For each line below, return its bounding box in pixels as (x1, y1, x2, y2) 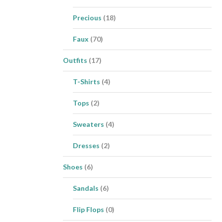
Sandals (73, 183, 99, 192)
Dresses (73, 141, 100, 150)
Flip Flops (73, 205, 104, 214)
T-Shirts (73, 77, 100, 86)
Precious (73, 13, 102, 22)
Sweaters (73, 119, 104, 128)
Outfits (63, 55, 87, 64)
